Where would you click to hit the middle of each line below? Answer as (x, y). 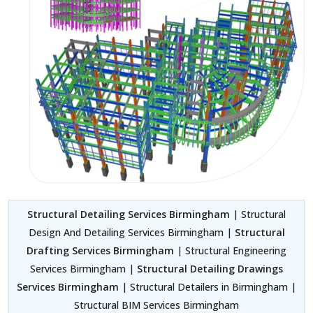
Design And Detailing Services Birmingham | (131, 232)
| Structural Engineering (230, 250)
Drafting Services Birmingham (100, 250)
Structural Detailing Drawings (210, 268)
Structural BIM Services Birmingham (156, 305)
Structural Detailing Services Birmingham (129, 214)
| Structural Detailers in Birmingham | (208, 286)
